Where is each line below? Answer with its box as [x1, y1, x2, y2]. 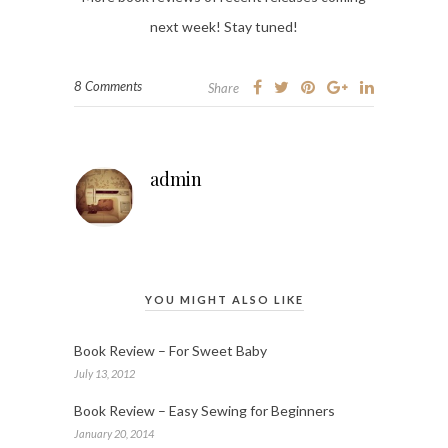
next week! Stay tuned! [150, 18, 298, 36]
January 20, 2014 [74, 427, 154, 441]
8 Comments [74, 78, 142, 95]
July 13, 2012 [74, 367, 135, 381]
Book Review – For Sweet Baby [74, 342, 267, 360]
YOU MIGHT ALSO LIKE [144, 293, 304, 307]
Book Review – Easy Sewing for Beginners [74, 402, 335, 420]
